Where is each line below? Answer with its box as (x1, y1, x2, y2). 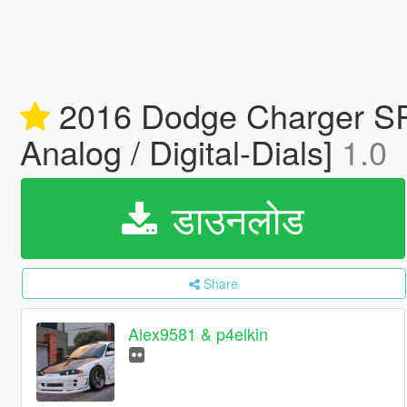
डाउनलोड (160, 191, 304, 245)
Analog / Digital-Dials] (19, 128, 342, 174)
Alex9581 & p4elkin (128, 322, 269, 346)
